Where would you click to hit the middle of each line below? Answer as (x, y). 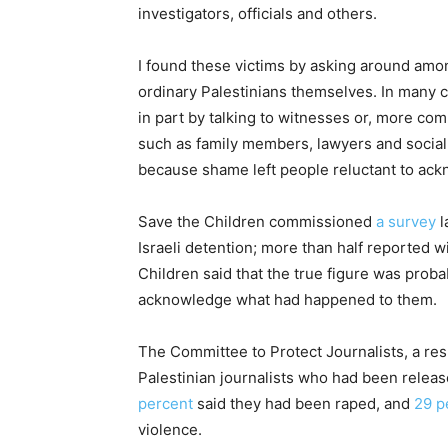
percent (165, 403)
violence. (170, 429)
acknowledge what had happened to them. (287, 299)
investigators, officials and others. (257, 13)
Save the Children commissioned (257, 221)
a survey (406, 221)
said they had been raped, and (303, 403)
